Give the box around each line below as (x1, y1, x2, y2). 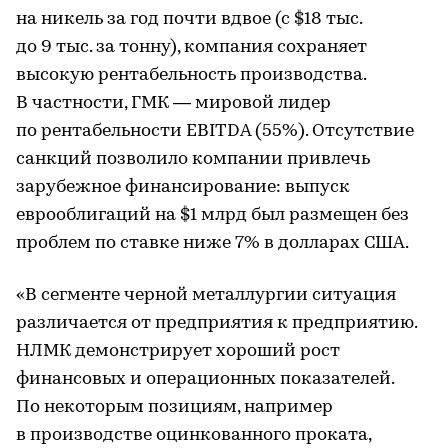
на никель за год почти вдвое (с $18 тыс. (16, 10, 362, 29)
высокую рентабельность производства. (16, 66, 366, 85)
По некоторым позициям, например (16, 398, 333, 417)
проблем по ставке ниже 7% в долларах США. (16, 234, 409, 253)
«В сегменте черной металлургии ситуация (16, 286, 396, 305)
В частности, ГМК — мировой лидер (16, 94, 331, 113)
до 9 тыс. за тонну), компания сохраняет (16, 38, 367, 57)
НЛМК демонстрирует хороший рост (16, 342, 340, 361)
